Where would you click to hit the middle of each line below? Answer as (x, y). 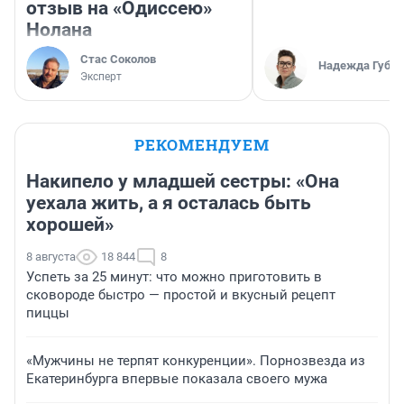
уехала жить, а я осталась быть (169, 202)
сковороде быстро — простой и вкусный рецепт (181, 294)
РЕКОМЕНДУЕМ (202, 144)
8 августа (51, 256)
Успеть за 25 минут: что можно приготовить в (174, 276)
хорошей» (70, 224)
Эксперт (101, 76)
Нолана (59, 29)
